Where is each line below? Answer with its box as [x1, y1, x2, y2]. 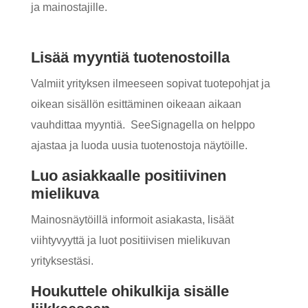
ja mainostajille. [30, 1, 110, 13]
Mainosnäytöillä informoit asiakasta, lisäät [30, 214, 234, 225]
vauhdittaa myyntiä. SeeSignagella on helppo [30, 119, 255, 131]
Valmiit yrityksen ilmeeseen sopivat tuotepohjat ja [30, 78, 270, 89]
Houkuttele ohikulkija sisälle [30, 283, 229, 300]
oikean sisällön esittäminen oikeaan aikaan [30, 98, 241, 110]
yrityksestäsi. [30, 255, 93, 267]
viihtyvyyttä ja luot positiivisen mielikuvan [30, 234, 230, 246]
